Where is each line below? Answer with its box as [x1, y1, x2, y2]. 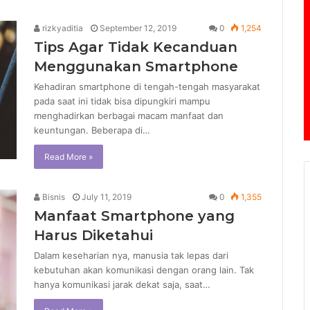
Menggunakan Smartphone [34, 58, 238, 75]
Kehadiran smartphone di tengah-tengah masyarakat [34, 81, 260, 92]
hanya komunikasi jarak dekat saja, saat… [34, 279, 210, 290]
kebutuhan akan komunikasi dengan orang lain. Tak [34, 264, 254, 275]
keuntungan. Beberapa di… [34, 125, 150, 136]
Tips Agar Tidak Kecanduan [34, 39, 237, 55]
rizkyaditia [40, 23, 83, 33]
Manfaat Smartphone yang [34, 208, 235, 224]
